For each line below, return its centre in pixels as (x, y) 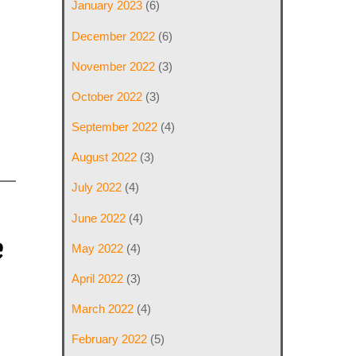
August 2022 (104, 157)
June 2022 (99, 218)
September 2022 (115, 127)
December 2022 (114, 36)
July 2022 (97, 188)
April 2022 (98, 278)
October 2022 (107, 96)
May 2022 (98, 248)
